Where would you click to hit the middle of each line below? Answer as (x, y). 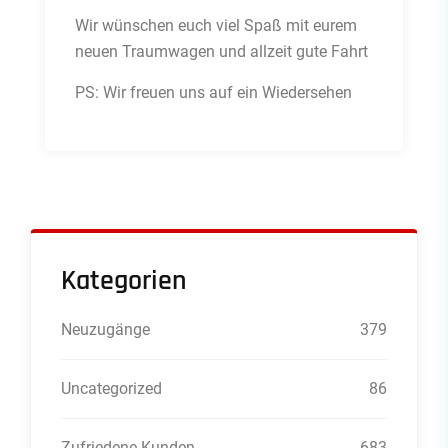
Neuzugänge (105, 330)
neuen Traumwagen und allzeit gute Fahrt (221, 52)
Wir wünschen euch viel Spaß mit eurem (216, 26)
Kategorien (123, 281)
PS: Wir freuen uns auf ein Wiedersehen (213, 93)
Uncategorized (111, 389)
